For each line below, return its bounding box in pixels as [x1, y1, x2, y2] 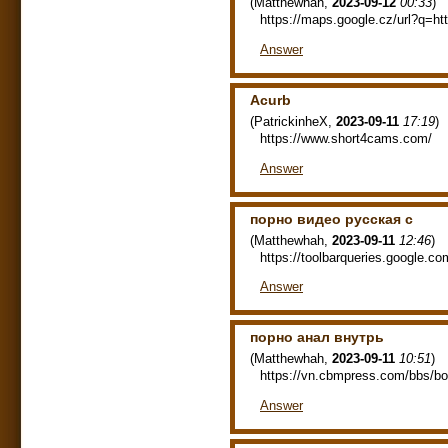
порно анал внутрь [250, 329, 384, 346]
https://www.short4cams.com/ [260, 130, 432, 146]
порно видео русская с [250, 210, 413, 227]
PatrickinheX [254, 113, 328, 129]
